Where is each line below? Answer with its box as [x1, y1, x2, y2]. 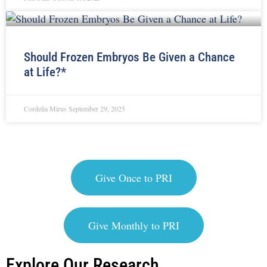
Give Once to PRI [95, 170, 172, 185]
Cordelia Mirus [24, 103, 69, 113]
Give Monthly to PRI [88, 218, 179, 232]
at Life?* [24, 64, 66, 79]
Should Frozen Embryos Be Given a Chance [24, 49, 235, 64]
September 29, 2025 [69, 103, 125, 113]
